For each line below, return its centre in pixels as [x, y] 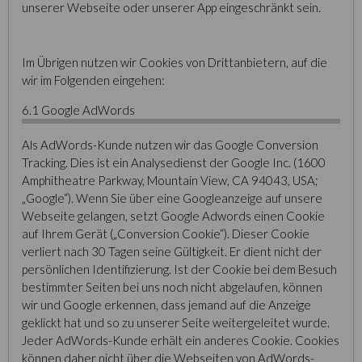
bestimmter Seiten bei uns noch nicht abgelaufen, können [172, 287]
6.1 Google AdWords [78, 110]
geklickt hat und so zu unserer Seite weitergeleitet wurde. [176, 322]
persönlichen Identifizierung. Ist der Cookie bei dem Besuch [179, 269]
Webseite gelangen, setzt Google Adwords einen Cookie [173, 216]
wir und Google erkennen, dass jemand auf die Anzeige [166, 305]
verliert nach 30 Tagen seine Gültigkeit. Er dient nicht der [172, 251]
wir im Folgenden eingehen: [93, 80]
